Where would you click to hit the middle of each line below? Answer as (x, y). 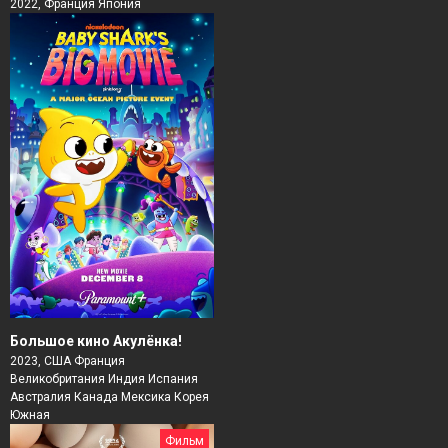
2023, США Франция (67, 361)
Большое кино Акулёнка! (96, 341)
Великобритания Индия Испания (104, 379)
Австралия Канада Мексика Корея (109, 397)
